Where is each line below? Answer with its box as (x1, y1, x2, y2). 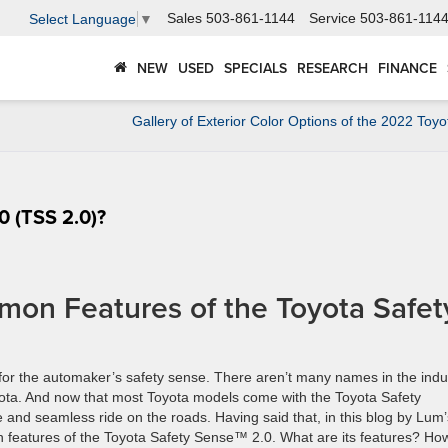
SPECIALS (224, 58, 287, 79)
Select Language (29, 10, 136, 27)
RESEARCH (297, 58, 368, 79)
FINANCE (378, 58, 437, 79)
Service (309, 10, 356, 27)
